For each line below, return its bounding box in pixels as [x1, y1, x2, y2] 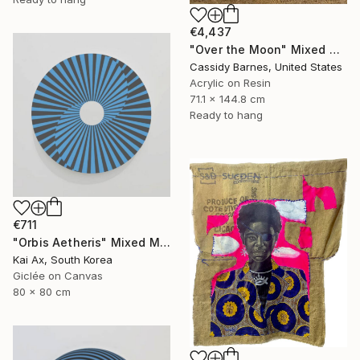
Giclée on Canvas [13, 269, 103, 283]
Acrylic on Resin [190, 76, 271, 89]
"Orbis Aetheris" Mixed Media [159, 235, 170, 250]
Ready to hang [190, 108, 263, 121]
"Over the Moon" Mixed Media [329, 42, 340, 56]
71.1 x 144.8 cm [190, 92, 265, 105]
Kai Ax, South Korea [13, 253, 112, 267]
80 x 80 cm [13, 285, 71, 299]
